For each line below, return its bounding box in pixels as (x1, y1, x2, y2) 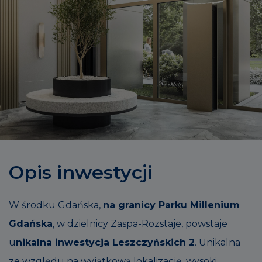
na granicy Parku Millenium (103, 199, 240, 211)
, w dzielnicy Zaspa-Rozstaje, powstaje (53, 218, 227, 229)
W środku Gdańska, (9, 199, 103, 211)
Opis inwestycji (9, 160, 153, 184)
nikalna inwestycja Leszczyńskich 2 (16, 236, 195, 248)
